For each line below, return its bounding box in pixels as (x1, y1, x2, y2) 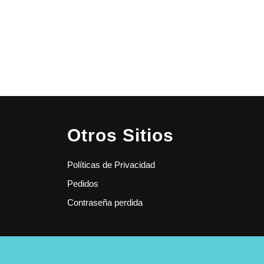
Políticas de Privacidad (67, 159, 155, 170)
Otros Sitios (67, 125, 174, 145)
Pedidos (67, 178, 98, 189)
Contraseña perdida (67, 197, 143, 207)
